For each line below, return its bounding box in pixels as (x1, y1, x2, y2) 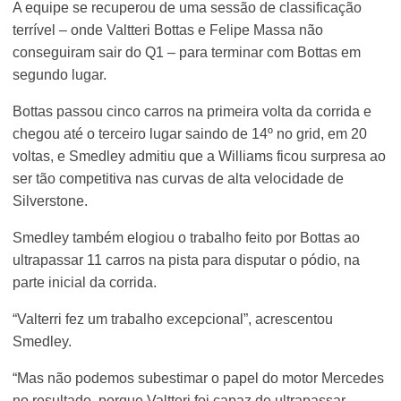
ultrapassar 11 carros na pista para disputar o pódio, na (13, 252, 361, 269)
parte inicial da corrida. (13, 275, 158, 291)
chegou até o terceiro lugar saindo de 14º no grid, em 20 (13, 126, 368, 142)
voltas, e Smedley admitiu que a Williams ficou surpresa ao (13, 149, 387, 165)
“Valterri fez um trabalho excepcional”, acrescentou (13, 311, 334, 328)
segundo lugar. (13, 67, 107, 83)
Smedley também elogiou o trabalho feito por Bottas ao (13, 230, 361, 246)
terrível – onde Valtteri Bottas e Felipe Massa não (13, 22, 324, 38)
